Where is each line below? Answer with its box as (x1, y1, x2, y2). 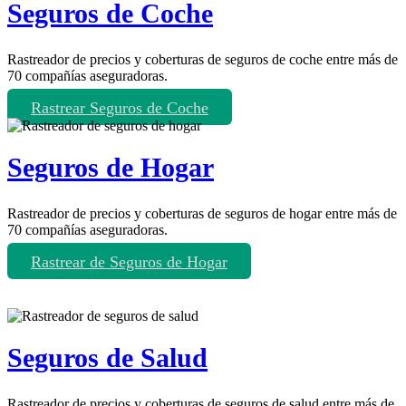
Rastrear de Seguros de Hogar (31, 252, 227, 271)
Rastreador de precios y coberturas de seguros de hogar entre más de (7, 205, 397, 221)
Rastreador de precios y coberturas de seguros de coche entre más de (7, 51, 398, 67)
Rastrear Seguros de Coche (31, 98, 208, 117)
